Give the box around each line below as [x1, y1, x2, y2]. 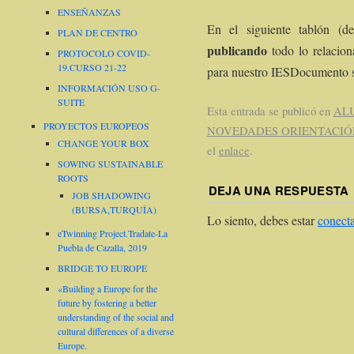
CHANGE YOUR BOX [58, 137, 150, 150]
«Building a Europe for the [58, 282, 158, 296]
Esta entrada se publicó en [206, 102, 333, 119]
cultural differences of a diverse [58, 325, 175, 338]
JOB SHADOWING [72, 189, 152, 202]
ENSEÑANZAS [58, 6, 122, 19]
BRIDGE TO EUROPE [58, 262, 148, 275]
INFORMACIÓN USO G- [58, 81, 161, 95]
